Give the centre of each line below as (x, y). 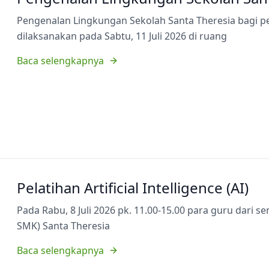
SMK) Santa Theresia (63, 225)
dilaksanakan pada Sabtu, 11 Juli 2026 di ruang (122, 36)
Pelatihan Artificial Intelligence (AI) (133, 187)
